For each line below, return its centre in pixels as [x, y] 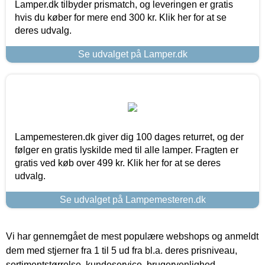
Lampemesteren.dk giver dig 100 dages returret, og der [129, 137]
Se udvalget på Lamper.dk [132, 54]
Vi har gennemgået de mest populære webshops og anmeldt [132, 236]
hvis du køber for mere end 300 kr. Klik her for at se [121, 17]
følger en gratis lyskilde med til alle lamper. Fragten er [127, 150]
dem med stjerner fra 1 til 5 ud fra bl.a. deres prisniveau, [122, 250]
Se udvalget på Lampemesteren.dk [132, 199]
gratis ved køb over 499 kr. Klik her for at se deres [118, 163]
